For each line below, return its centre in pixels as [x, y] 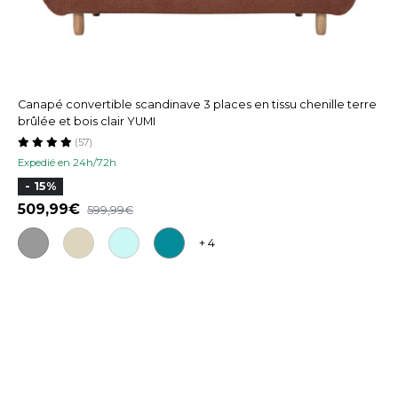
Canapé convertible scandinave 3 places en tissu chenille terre [197, 104]
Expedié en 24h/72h [67, 162]
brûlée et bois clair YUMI [87, 121]
